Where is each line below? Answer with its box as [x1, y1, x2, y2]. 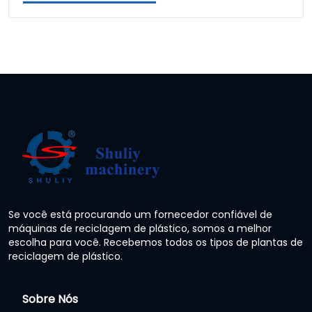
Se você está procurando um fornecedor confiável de [8, 208, 272, 222]
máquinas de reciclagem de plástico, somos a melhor [8, 221, 272, 236]
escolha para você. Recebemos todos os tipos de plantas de [8, 235, 303, 250]
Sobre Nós [22, 291, 78, 308]
